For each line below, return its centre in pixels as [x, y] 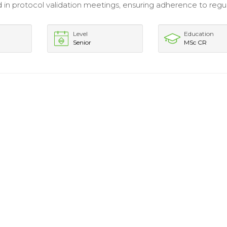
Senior [82, 42]
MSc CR [196, 42]
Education [199, 34]
